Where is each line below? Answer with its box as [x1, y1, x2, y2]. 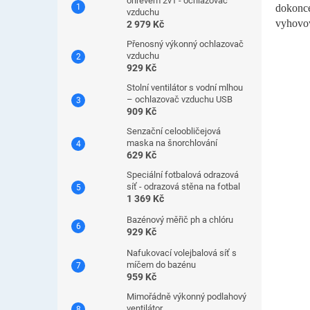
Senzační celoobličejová [127, 126, 221, 136]
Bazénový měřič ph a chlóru [127, 215, 233, 225]
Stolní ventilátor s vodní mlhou [127, 82, 243, 93]
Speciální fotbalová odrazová [127, 170, 239, 180]
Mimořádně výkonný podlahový [127, 291, 246, 302]
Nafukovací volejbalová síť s [127, 248, 237, 258]
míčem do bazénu [127, 259, 196, 270]
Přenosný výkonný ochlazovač [127, 39, 244, 49]
